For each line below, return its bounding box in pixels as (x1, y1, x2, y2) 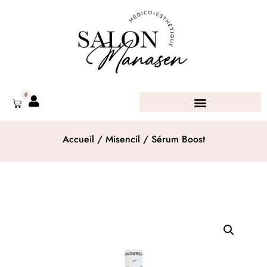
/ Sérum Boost (139, 132, 205, 147)
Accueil (62, 132, 94, 147)
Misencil (105, 132, 140, 147)
